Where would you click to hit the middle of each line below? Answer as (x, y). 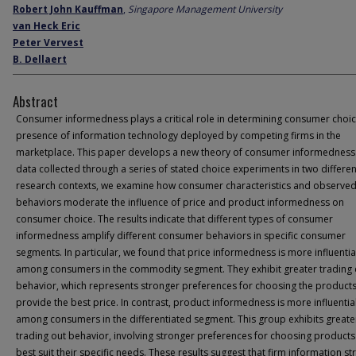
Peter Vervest (48, 43)
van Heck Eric (46, 26)
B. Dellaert (40, 59)
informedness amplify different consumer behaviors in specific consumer (181, 236)
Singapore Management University (205, 9)
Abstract (35, 101)
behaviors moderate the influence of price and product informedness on (180, 202)
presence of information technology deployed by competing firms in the (178, 135)
